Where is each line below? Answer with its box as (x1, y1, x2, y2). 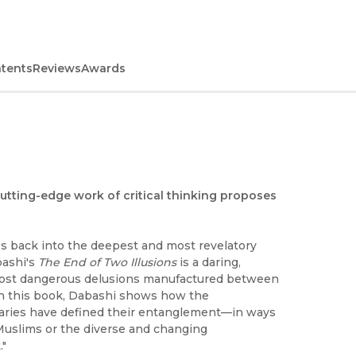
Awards (81, 61, 126, 76)
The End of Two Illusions (38, 255, 180, 270)
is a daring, (180, 255, 241, 270)
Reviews (33, 61, 81, 76)
